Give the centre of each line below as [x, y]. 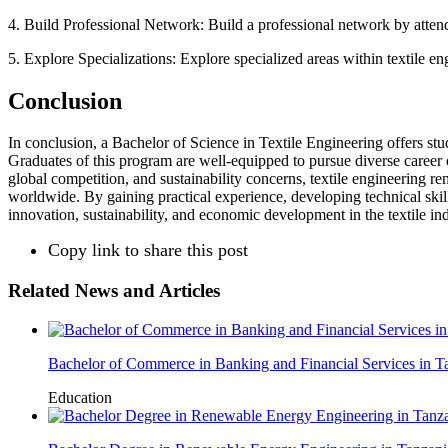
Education [80, 397]
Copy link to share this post [148, 250]
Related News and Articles [114, 291]
